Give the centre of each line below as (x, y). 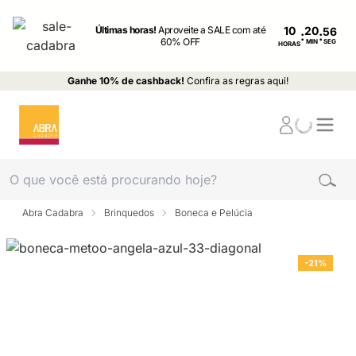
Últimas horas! (127, 30)
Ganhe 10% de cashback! (126, 81)
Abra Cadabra (53, 213)
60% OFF (180, 42)
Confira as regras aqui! (238, 81)
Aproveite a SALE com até (212, 30)
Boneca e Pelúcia (214, 213)
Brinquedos (129, 213)
